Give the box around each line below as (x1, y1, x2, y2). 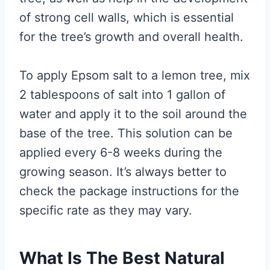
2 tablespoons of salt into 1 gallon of (19, 87, 225, 102)
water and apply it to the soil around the (19, 107, 247, 121)
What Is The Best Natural (19, 248, 225, 268)
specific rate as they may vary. (19, 203, 192, 218)
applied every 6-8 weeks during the (19, 145, 222, 160)
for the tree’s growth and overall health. (19, 30, 243, 44)
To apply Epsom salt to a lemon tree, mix (19, 68, 250, 83)
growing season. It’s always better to (19, 165, 227, 179)
